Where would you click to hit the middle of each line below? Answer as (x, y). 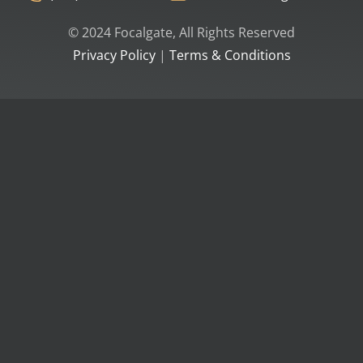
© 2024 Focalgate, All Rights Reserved (181, 32)
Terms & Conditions (230, 55)
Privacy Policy (114, 55)
